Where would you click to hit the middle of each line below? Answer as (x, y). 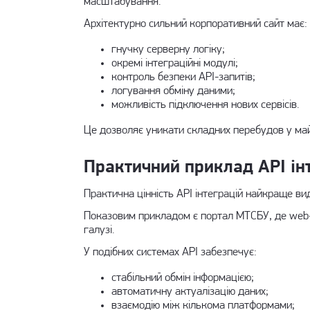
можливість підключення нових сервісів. (205, 105)
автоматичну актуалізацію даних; (190, 292)
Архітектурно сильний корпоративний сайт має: (195, 24)
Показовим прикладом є (142, 216)
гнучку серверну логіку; (168, 49)
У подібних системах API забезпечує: (170, 252)
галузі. (99, 230)
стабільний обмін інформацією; (182, 278)
